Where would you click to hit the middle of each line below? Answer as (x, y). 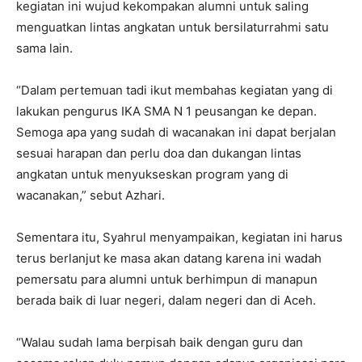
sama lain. (44, 48)
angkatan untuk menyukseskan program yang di (152, 174)
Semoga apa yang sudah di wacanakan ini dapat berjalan (176, 132)
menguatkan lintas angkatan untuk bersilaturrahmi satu (173, 27)
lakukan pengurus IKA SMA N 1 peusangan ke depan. (166, 111)
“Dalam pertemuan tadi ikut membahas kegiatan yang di (175, 90)
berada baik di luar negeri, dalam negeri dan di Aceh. (166, 300)
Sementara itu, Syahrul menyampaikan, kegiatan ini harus (179, 237)
